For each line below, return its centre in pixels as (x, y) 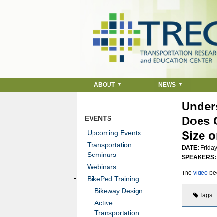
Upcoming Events (114, 133)
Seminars (102, 155)
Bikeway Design (119, 191)
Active (104, 203)
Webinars (102, 167)
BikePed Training (113, 179)
